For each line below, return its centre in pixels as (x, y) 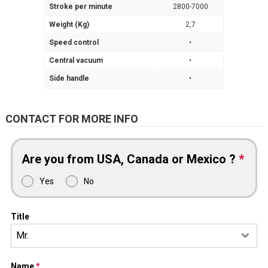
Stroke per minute (80, 7)
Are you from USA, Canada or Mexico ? (130, 159)
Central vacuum (76, 61)
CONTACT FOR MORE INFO (71, 119)
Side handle (69, 79)
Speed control (74, 43)
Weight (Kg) (69, 25)
